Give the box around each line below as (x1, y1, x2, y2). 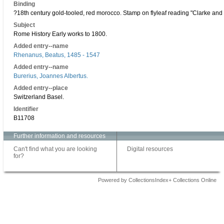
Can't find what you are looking (13, 145, 97, 152)
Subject (13, 21, 35, 28)
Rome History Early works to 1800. (13, 30, 107, 37)
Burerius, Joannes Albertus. (13, 72, 88, 79)
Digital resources (127, 145, 173, 152)
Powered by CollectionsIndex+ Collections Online (98, 177, 216, 183)
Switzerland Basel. (13, 93, 64, 100)
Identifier (13, 105, 38, 112)
